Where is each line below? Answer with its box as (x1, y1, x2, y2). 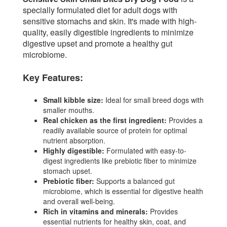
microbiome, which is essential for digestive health (43, 186, 203, 197)
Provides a (167, 115, 203, 126)
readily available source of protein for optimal (43, 125, 187, 136)
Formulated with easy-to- (104, 145, 186, 156)
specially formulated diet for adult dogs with (23, 4, 177, 16)
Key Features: (23, 71, 83, 85)
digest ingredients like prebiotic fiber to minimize (43, 156, 197, 166)
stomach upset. (43, 166, 92, 176)
